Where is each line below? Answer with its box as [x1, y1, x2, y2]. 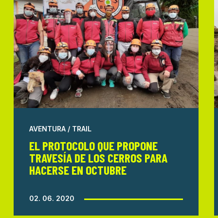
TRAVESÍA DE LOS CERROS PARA [29, 150, 167, 165]
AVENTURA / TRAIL [29, 125, 91, 133]
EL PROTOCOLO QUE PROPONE [29, 138, 158, 153]
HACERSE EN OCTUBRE [29, 162, 127, 178]
